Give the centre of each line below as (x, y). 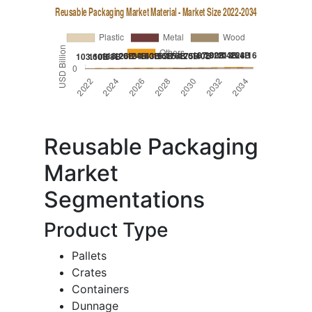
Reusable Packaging (151, 147)
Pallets (89, 256)
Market (81, 173)
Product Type (106, 230)
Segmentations (124, 200)
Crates (89, 273)
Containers (100, 289)
